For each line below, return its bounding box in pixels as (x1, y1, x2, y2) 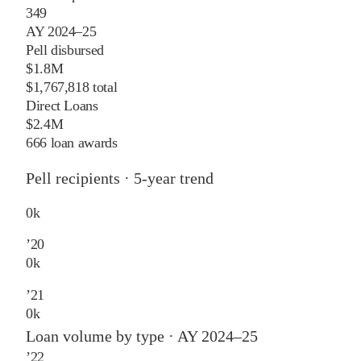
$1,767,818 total (26, 78, 118, 95)
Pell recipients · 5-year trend (26, 168, 214, 187)
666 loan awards (26, 134, 118, 151)
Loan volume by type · (26, 326, 177, 345)
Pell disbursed (26, 41, 104, 58)
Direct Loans (26, 97, 98, 114)
